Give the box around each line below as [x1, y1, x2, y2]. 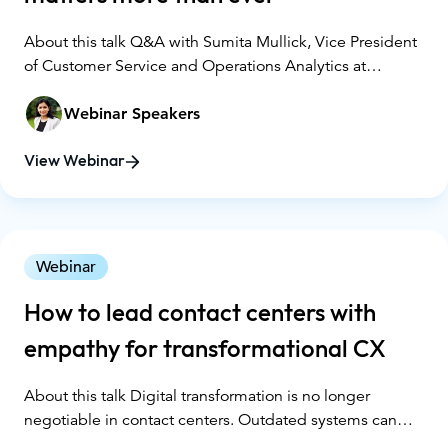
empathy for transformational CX [24, 336, 386, 362]
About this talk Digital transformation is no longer [24, 385, 370, 406]
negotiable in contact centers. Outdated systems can [24, 409, 397, 430]
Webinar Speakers [64, 103, 200, 123]
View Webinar [24, 152, 125, 170]
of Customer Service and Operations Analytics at [24, 55, 366, 76]
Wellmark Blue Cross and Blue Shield [24, 79, 286, 100]
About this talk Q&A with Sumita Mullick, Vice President [24, 31, 417, 52]
